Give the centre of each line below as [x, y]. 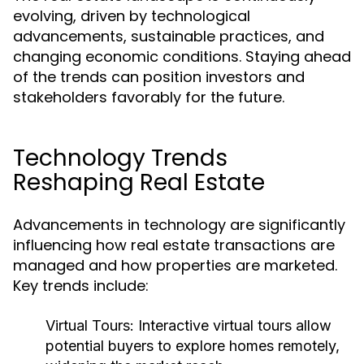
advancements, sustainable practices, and [169, 36]
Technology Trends [120, 158]
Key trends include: [81, 286]
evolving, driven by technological [132, 16]
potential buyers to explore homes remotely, [193, 346]
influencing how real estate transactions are [174, 245]
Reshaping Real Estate [139, 182]
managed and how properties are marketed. [175, 265]
